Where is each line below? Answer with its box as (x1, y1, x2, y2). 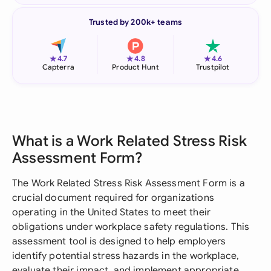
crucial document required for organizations (12, 192, 214, 204)
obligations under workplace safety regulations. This (12, 221, 250, 233)
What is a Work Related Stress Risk (12, 132, 247, 150)
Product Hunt (112, 62, 159, 71)
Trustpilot (196, 62, 230, 71)
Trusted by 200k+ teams (89, 17, 182, 27)
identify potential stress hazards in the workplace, (12, 250, 240, 262)
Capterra (42, 62, 74, 71)
